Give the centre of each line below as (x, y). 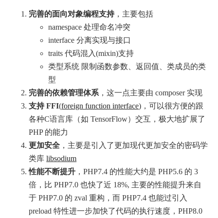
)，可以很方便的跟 (171, 106)
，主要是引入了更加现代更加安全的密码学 (134, 145)
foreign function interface (100, 106)
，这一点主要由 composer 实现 (151, 92)
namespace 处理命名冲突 (90, 27)
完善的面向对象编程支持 (72, 14)
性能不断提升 (52, 171)
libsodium (62, 158)
